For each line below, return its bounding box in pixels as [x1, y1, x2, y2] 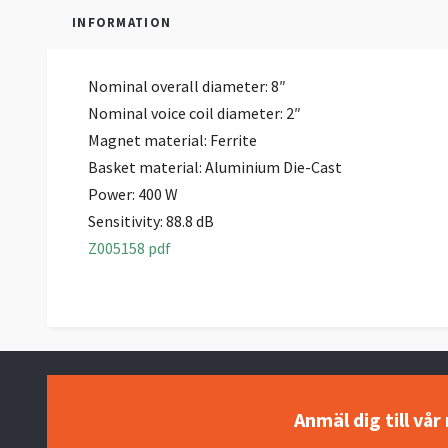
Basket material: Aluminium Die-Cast [88, 157, 342, 178]
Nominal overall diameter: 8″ [88, 76, 286, 97]
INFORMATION [72, 14, 172, 31]
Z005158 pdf [88, 238, 171, 259]
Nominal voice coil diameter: [88, 103, 286, 124]
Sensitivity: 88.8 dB [88, 211, 214, 232]
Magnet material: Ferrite [88, 130, 257, 151]
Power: [88, 184, 138, 205]
